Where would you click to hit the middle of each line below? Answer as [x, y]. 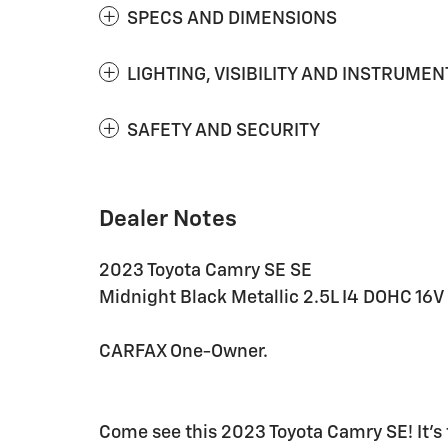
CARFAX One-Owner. [183, 352]
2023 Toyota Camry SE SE [205, 271]
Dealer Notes [168, 219]
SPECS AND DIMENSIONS [232, 19]
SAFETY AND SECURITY [223, 131]
